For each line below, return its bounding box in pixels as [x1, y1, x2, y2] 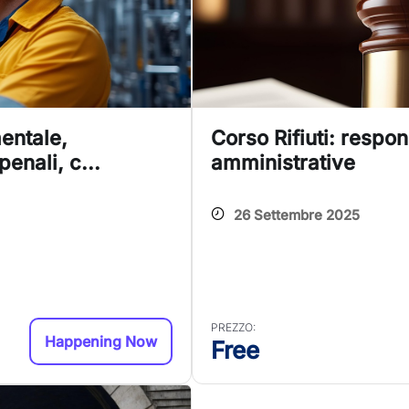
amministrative [211, 151, 355, 175]
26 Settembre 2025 [234, 206, 360, 225]
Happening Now [45, 332, 157, 351]
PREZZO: [211, 320, 256, 335]
